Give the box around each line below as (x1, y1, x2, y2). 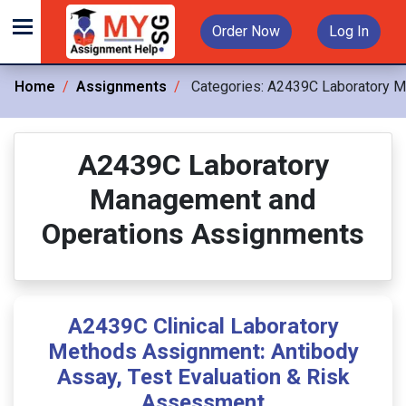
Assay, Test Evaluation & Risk (56, 364, 350, 390)
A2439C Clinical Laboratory (67, 314, 339, 339)
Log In (329, 23, 369, 40)
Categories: (188, 78, 267, 95)
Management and (90, 182, 316, 217)
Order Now (212, 23, 280, 40)
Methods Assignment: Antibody (47, 339, 359, 364)
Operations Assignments (42, 217, 364, 251)
